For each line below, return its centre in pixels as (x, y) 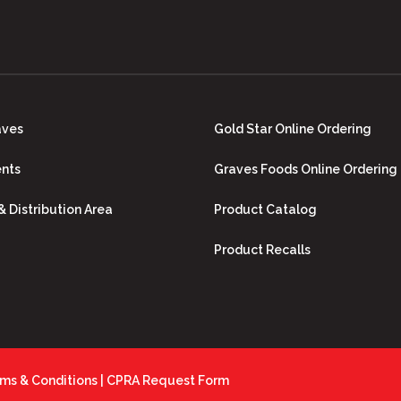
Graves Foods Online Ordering (306, 170)
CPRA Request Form (168, 381)
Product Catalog (265, 210)
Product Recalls (262, 250)
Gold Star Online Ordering (293, 129)
